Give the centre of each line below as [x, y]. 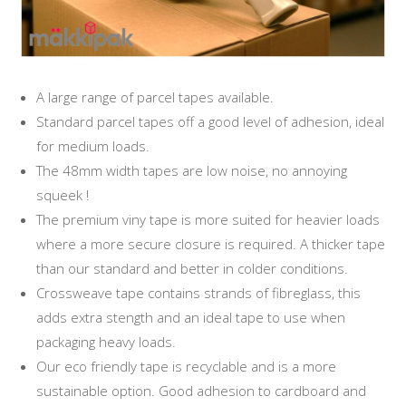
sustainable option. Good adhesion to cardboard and [201, 390]
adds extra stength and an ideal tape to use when [191, 317]
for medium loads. [93, 145]
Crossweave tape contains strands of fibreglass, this [198, 292]
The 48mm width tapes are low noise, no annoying [192, 170]
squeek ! [63, 194]
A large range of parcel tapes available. [155, 97]
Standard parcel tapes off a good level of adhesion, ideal [210, 121]
